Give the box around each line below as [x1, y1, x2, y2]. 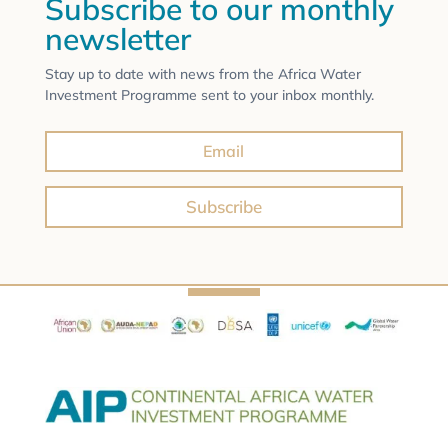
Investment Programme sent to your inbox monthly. [44, 85, 374, 104]
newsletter [44, 19, 191, 58]
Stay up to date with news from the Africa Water [44, 64, 361, 83]
